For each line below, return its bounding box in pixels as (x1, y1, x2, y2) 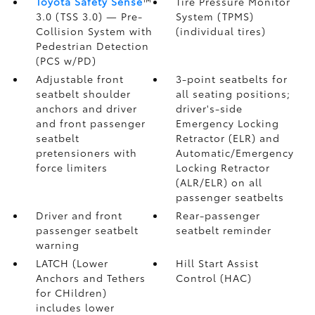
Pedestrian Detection (35, 39, 149, 53)
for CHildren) (35, 285, 107, 300)
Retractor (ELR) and (176, 131, 281, 145)
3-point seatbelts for (176, 72, 288, 86)
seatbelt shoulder (35, 86, 131, 101)
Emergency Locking (176, 116, 280, 130)
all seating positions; (176, 86, 291, 101)
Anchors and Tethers (35, 271, 146, 285)
